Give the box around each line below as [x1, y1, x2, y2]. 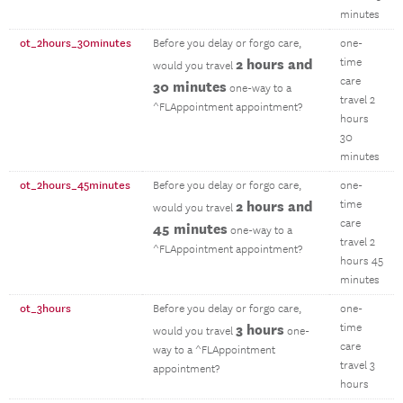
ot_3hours [20, 301, 71, 316]
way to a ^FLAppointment [153, 344, 275, 357]
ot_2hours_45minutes [20, 178, 130, 193]
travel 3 [340, 359, 375, 372]
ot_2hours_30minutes [20, 36, 131, 50]
